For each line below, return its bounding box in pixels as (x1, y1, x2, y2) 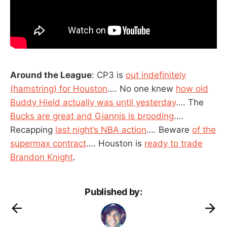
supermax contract (10, 138, 86, 149)
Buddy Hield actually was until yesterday (10, 97, 176, 108)
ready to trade (144, 138, 203, 149)
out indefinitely (126, 70, 186, 81)
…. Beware (146, 125, 192, 135)
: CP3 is (92, 70, 126, 81)
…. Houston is (86, 138, 144, 149)
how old (176, 84, 208, 94)
